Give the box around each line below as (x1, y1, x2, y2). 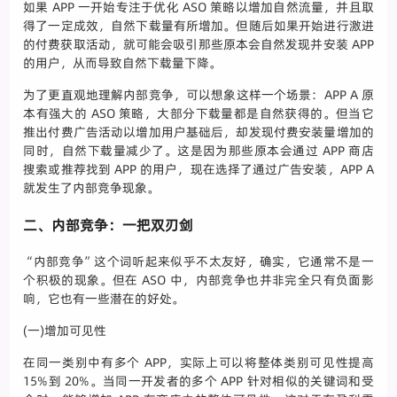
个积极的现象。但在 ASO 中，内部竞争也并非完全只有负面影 (23, 271, 374, 290)
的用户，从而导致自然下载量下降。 (23, 54, 222, 73)
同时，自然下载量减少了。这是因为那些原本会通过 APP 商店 (23, 142, 374, 160)
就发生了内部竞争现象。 (23, 179, 160, 198)
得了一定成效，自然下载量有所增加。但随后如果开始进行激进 (23, 17, 374, 35)
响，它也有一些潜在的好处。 (23, 290, 185, 308)
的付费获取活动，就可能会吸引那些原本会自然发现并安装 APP (23, 35, 374, 54)
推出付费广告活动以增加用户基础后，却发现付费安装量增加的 (23, 123, 374, 142)
